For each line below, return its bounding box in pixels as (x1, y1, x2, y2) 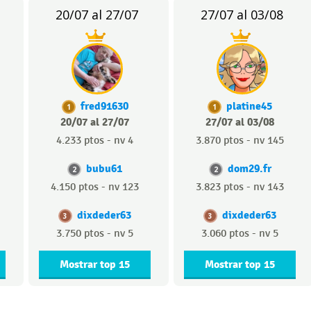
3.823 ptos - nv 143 (196, 180, 284, 194)
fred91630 (80, 99, 128, 113)
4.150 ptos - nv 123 (51, 180, 139, 194)
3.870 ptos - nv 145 (196, 134, 284, 147)
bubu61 (86, 162, 122, 176)
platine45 (226, 99, 272, 113)
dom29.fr (227, 162, 271, 176)
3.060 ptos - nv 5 (201, 227, 278, 240)
